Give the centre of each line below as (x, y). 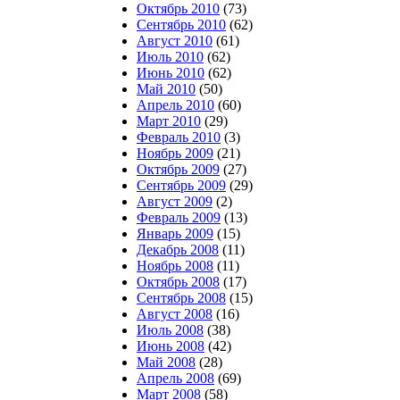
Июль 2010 (170, 57)
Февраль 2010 (179, 137)
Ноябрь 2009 (175, 153)
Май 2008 (166, 362)
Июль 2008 (170, 330)
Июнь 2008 (171, 346)
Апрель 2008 (175, 378)
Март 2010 (169, 121)
